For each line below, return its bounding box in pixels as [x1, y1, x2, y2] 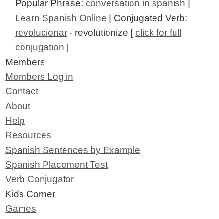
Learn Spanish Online [15, 12, 107, 23]
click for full [135, 27, 182, 38]
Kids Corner [5, 188, 56, 199]
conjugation [15, 42, 65, 52]
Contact [5, 86, 39, 96]
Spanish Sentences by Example [5, 144, 141, 155]
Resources [5, 130, 52, 140]
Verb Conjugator [5, 174, 74, 184]
